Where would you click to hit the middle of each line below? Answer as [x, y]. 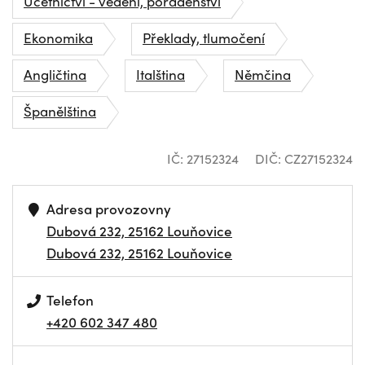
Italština [161, 75]
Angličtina [55, 75]
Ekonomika [58, 38]
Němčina [263, 75]
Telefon [70, 300]
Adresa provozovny [109, 209]
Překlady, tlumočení [204, 38]
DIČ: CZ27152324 [304, 159]
